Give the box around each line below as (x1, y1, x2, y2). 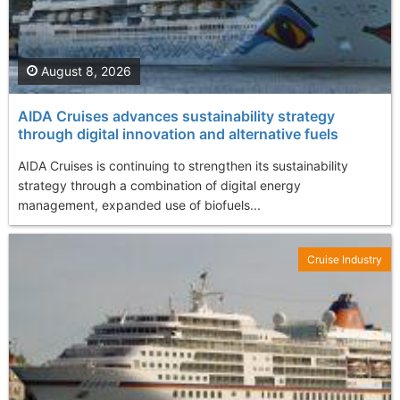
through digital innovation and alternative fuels (18, 125, 338, 144)
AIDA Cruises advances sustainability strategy (18, 107, 335, 126)
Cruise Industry (307, 253, 382, 267)
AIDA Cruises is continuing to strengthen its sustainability (18, 158, 348, 174)
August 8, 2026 (37, 63, 131, 79)
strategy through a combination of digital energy (18, 178, 301, 194)
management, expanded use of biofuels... (18, 197, 261, 213)
